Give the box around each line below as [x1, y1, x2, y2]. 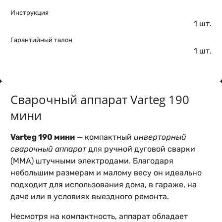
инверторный [134, 132, 186, 142]
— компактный [75, 132, 134, 142]
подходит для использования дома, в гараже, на [10, 180, 197, 189]
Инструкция [10, 9, 49, 16]
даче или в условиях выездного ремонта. [10, 192, 169, 201]
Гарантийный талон [10, 36, 72, 44]
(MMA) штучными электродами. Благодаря [10, 156, 173, 166]
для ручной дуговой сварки [86, 144, 195, 154]
